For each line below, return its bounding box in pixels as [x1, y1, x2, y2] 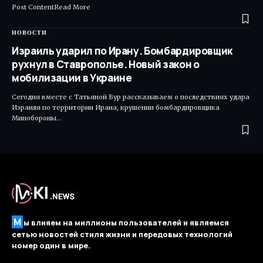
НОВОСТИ [12, 28, 47, 37]
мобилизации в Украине [12, 70, 132, 85]
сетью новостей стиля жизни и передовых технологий [12, 229, 232, 240]
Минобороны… [12, 113, 62, 122]
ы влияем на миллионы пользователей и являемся [23, 217, 229, 228]
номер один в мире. [12, 240, 90, 251]
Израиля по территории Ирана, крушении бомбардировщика [12, 103, 220, 112]
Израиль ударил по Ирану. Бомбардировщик [12, 43, 233, 58]
